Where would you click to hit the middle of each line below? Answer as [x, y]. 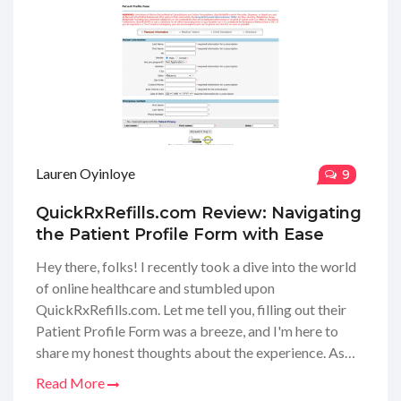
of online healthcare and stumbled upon [155, 288]
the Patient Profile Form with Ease [180, 235]
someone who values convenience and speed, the [183, 374]
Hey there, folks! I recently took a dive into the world [196, 266]
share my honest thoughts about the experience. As [190, 352]
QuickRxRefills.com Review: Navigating [199, 213]
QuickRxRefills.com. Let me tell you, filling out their [191, 309]
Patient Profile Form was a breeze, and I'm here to [187, 331]
